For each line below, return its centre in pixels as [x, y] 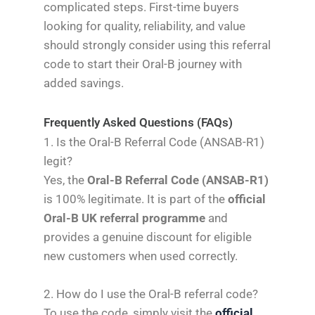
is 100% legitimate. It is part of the [136, 199]
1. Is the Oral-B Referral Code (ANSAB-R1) [154, 142]
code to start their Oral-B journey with [143, 64]
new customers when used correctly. [141, 256]
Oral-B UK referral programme [125, 218]
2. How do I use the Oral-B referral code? [151, 294]
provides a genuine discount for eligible [148, 237]
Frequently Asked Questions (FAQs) [139, 123]
